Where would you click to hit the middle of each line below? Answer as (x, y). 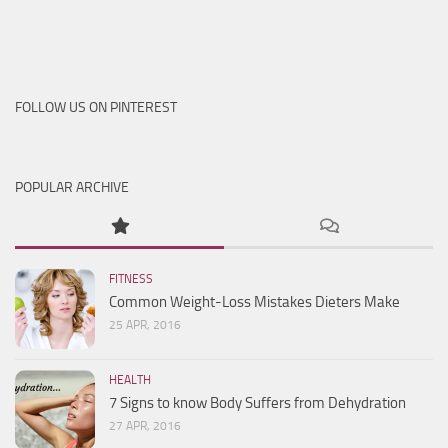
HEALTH (130, 380)
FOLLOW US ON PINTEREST (96, 108)
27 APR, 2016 (145, 426)
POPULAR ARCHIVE (72, 188)
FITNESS (131, 279)
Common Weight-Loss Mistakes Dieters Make (254, 302)
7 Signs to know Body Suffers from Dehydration (257, 403)
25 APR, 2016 (145, 325)
